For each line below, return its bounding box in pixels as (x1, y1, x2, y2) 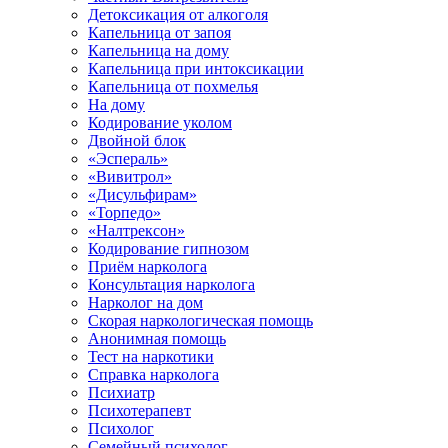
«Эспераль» (88, 150, 168, 167)
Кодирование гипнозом (88, 240, 249, 257)
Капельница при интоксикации (88, 60, 304, 77)
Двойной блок (88, 132, 186, 149)
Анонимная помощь (88, 330, 226, 347)
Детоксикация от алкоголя (88, 6, 268, 23)
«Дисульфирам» (88, 186, 197, 203)
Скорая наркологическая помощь (88, 312, 313, 329)
